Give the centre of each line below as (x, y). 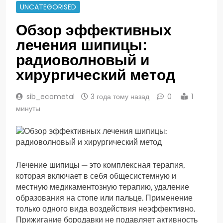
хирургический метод (96, 75)
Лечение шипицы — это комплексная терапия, (100, 165)
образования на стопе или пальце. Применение (104, 198)
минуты (28, 109)
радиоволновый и (83, 60)
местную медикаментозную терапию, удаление (103, 187)
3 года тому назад (120, 97)
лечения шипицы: (82, 45)
